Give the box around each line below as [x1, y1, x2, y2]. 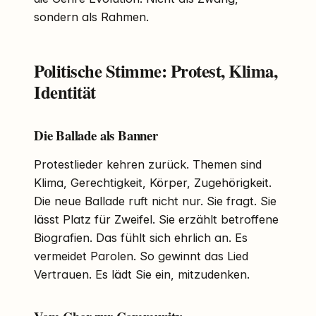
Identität [34, 79, 96, 105]
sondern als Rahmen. [34, 10, 149, 25]
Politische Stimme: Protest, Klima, [34, 58, 278, 84]
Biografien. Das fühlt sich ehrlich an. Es [34, 231, 248, 245]
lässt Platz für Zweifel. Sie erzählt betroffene [34, 212, 279, 227]
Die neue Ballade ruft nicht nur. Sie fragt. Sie [34, 194, 276, 209]
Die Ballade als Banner [34, 126, 158, 145]
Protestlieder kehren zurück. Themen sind [34, 157, 262, 172]
